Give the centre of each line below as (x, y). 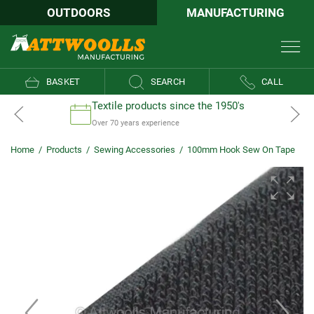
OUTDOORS (78, 13)
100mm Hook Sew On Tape (241, 149)
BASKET (63, 81)
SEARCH (167, 81)
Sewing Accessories (135, 149)
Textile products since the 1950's (168, 105)
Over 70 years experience (135, 123)
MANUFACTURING (235, 13)
